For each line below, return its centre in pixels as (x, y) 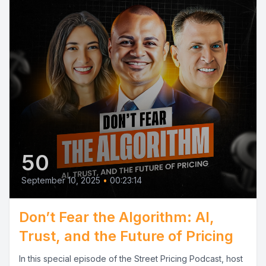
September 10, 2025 (61, 180)
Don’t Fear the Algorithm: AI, (117, 217)
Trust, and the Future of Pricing (126, 236)
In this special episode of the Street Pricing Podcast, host (131, 259)
